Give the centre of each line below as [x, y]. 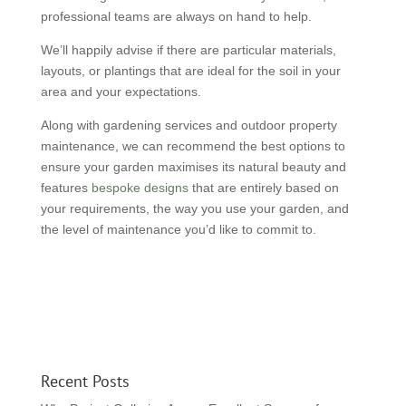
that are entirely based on [263, 188]
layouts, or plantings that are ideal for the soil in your [190, 71]
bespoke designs [140, 188]
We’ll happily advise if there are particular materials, [188, 50]
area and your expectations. [121, 92]
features [66, 188]
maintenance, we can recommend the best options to [193, 146]
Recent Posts [85, 381]
